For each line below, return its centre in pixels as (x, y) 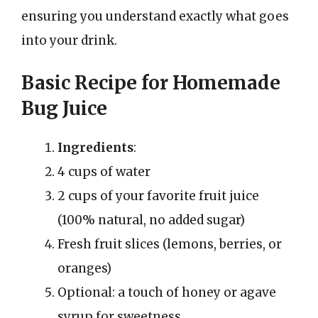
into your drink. (69, 40)
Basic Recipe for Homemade (151, 83)
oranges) (84, 268)
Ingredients (95, 148)
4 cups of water (104, 172)
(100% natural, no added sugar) (151, 220)
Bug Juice (64, 108)
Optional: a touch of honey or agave (167, 292)
